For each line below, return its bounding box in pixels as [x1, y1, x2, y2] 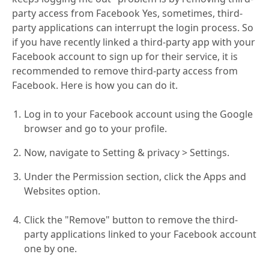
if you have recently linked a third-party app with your [12, 35, 255, 49]
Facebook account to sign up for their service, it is [12, 50, 238, 64]
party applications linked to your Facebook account [24, 228, 256, 241]
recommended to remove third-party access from [12, 64, 238, 78]
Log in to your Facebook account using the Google [24, 107, 253, 121]
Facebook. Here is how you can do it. [12, 79, 178, 92]
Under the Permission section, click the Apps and [24, 170, 246, 184]
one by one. [24, 242, 77, 256]
